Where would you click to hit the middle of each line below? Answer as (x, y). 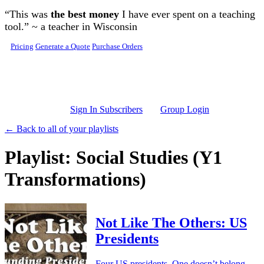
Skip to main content (42, 9)
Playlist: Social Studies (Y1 (113, 158)
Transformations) (75, 179)
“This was (28, 14)
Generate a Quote (63, 47)
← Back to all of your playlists (62, 129)
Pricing (22, 47)
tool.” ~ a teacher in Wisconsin (71, 27)
